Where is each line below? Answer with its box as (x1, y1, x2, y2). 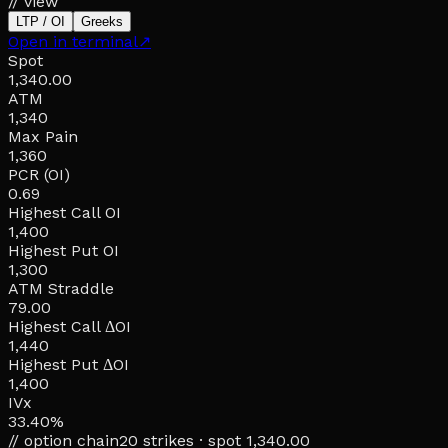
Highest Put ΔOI (8, 354, 129, 374)
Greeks (81, 13, 123, 29)
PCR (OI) (8, 164, 70, 184)
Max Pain (8, 126, 78, 146)
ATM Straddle (8, 278, 114, 298)
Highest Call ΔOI (8, 316, 131, 336)
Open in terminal (8, 31, 138, 51)
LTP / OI (16, 13, 65, 29)
